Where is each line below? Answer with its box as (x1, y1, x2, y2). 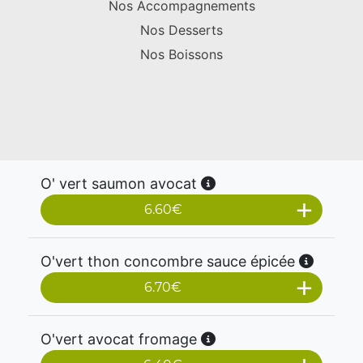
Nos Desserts (140, 22, 223, 38)
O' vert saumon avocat (41, 175, 201, 192)
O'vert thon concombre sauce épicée (41, 253, 299, 270)
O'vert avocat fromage (41, 331, 201, 348)
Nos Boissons (140, 46, 223, 62)
